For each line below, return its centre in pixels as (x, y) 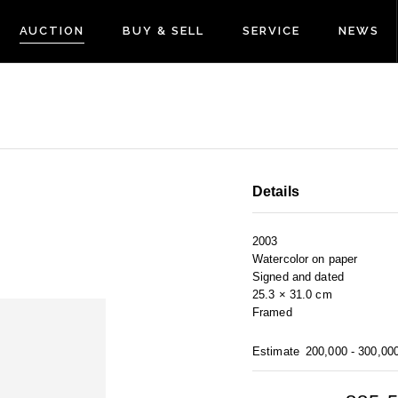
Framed (272, 313)
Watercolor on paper (305, 259)
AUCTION (52, 31)
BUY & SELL (163, 31)
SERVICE (271, 31)
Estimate (276, 352)
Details (276, 192)
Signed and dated (298, 277)
